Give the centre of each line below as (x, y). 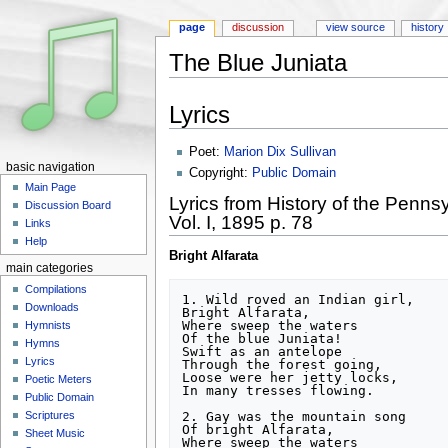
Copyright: (220, 172)
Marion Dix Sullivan (279, 152)
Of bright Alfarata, (258, 429)
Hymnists (48, 324)
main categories (49, 268)
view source (355, 27)
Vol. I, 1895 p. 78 (240, 222)
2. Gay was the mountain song (294, 416)
